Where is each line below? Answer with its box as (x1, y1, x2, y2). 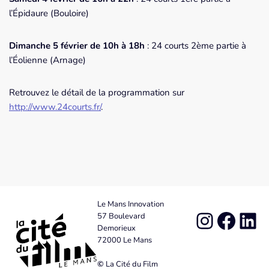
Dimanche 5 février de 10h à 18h (9, 40, 145, 52)
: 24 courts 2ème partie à (145, 40, 246, 52)
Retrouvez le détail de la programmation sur (9, 86, 184, 99)
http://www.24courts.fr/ (9, 101, 101, 113)
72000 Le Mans (97, 235, 152, 246)
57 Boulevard (97, 211, 145, 222)
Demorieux (97, 223, 136, 234)
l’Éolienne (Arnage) (9, 54, 86, 67)
